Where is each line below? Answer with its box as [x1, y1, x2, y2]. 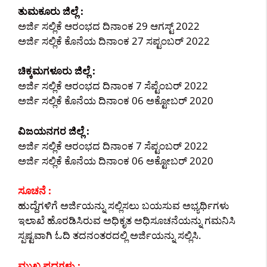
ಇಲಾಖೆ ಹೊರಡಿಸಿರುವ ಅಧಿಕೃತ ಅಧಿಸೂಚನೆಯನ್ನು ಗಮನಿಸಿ [18, 213, 235, 227]
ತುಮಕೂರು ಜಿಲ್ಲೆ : [18, 4, 83, 18]
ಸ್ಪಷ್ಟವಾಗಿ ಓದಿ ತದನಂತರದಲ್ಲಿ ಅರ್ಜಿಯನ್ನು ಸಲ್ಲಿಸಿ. [18, 228, 201, 242]
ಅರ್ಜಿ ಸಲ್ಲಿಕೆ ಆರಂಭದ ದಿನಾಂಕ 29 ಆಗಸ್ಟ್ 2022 [18, 18, 200, 33]
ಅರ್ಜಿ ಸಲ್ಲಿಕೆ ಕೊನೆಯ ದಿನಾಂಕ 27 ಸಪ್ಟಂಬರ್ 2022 [18, 33, 210, 48]
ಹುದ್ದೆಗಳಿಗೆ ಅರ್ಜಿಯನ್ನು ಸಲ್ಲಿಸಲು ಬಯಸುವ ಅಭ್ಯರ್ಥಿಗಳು [18, 198, 229, 212]
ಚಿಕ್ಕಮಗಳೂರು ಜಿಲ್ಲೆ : [18, 64, 95, 77]
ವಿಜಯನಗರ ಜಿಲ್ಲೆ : [18, 123, 89, 138]
